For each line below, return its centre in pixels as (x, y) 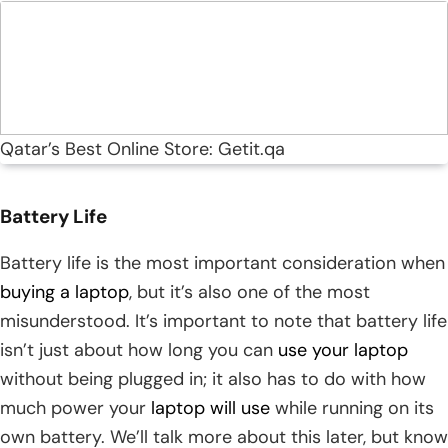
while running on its (352, 408)
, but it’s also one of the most (249, 292)
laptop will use (210, 408)
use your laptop (343, 350)
